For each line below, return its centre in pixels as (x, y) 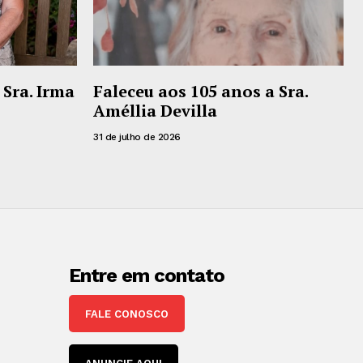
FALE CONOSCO (127, 314)
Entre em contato (147, 275)
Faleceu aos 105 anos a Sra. (201, 91)
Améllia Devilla (155, 110)
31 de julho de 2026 (137, 137)
